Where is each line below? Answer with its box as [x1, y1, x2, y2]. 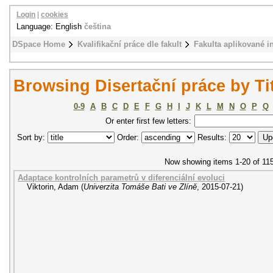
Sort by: [17, 133, 48, 142]
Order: [115, 133, 141, 142]
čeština [84, 22, 111, 31]
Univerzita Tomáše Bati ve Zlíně [83, 182, 197, 191]
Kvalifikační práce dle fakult [77, 40, 182, 49]
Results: [195, 133, 229, 142]
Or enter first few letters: [105, 116, 191, 126]
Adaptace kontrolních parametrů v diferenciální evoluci [18, 173, 225, 182]
